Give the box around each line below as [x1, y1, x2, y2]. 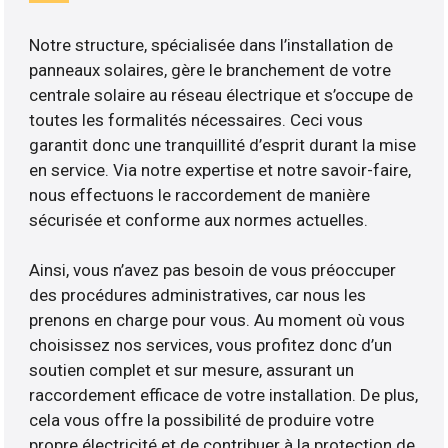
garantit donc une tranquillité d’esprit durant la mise [29, 135, 417, 156]
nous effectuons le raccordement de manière [29, 185, 371, 206]
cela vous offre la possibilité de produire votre [29, 410, 375, 431]
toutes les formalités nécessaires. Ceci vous [29, 110, 364, 131]
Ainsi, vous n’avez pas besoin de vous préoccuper [29, 260, 397, 281]
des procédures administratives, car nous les [29, 285, 367, 306]
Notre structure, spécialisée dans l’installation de [29, 35, 394, 56]
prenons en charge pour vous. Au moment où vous [29, 310, 406, 331]
